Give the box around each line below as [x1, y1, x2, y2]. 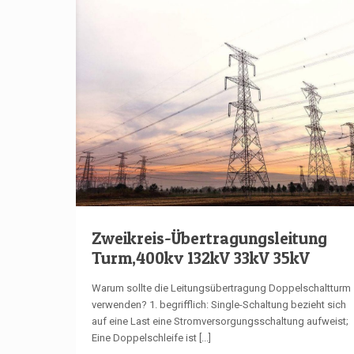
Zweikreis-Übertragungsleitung [91, 228, 327, 249]
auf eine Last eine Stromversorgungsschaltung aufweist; [91, 315, 348, 328]
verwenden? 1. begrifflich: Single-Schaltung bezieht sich [91, 299, 346, 311]
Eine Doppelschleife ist [91, 332, 197, 345]
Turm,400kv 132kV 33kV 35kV [91, 248, 310, 269]
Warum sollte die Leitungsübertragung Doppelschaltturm [91, 282, 351, 295]
